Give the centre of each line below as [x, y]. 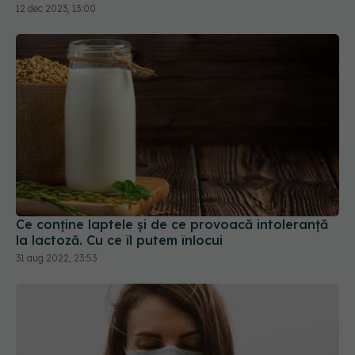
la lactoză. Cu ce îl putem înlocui [119, 240]
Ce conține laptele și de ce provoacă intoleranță [172, 224]
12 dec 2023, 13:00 [56, 9]
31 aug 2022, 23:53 [56, 258]
